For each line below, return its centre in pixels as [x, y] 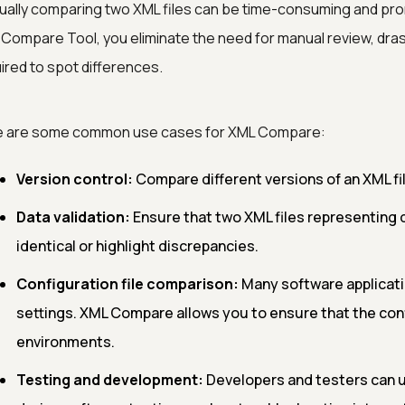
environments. [65, 342]
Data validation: [73, 217]
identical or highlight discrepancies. [137, 246]
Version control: [74, 179]
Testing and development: [109, 380]
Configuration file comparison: [127, 284]
